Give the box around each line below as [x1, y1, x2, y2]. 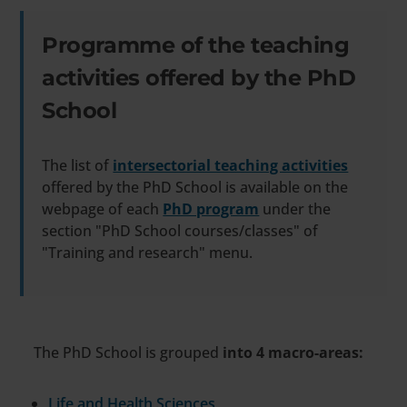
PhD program [163, 198, 260, 219]
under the [259, 198, 332, 219]
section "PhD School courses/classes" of [42, 220, 319, 241]
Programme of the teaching [42, 31, 350, 58]
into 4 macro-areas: [223, 342, 364, 362]
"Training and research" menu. [42, 242, 253, 263]
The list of [42, 154, 114, 175]
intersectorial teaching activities [113, 154, 349, 175]
